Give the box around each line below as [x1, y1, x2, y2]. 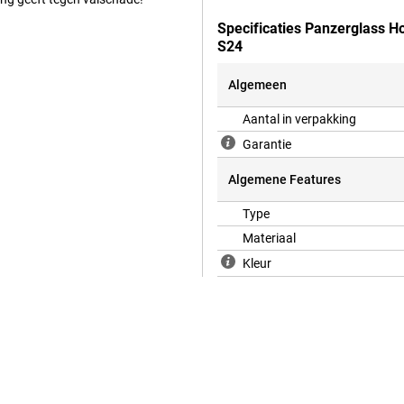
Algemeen [228, 78, 287, 93]
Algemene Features [228, 172, 341, 188]
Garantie [243, 137, 291, 152]
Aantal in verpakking [243, 112, 356, 127]
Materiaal [243, 231, 296, 246]
